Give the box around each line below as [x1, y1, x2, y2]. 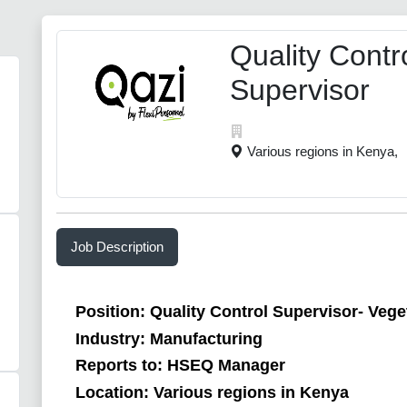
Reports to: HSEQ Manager [74, 356, 285, 375]
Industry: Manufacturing [74, 329, 263, 348]
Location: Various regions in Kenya [74, 383, 349, 402]
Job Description [71, 239, 164, 255]
